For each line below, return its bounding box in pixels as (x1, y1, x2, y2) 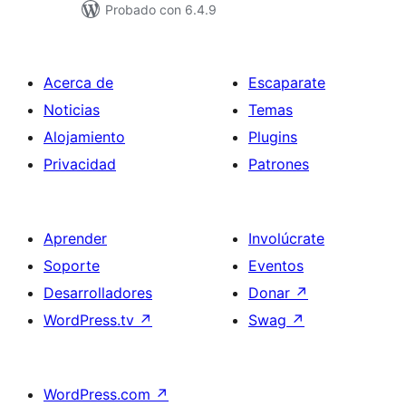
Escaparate (248, 73, 325, 92)
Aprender (43, 229, 107, 247)
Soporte (43, 256, 100, 275)
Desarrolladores (43, 284, 152, 302)
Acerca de (43, 73, 113, 92)
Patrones (248, 155, 309, 173)
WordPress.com (43, 385, 155, 403)
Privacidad (43, 155, 116, 173)
